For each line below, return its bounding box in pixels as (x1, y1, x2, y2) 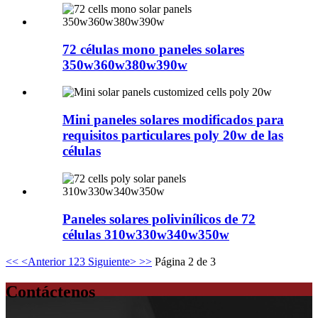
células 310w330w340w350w (62, 226, 229, 242)
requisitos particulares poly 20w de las (62, 128, 283, 143)
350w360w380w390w (62, 57, 187, 72)
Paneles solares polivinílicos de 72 (62, 211, 256, 226)
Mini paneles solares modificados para (62, 112, 284, 128)
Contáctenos (6, 283, 95, 302)
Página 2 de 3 (155, 256, 216, 268)
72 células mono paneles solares (62, 41, 244, 57)
